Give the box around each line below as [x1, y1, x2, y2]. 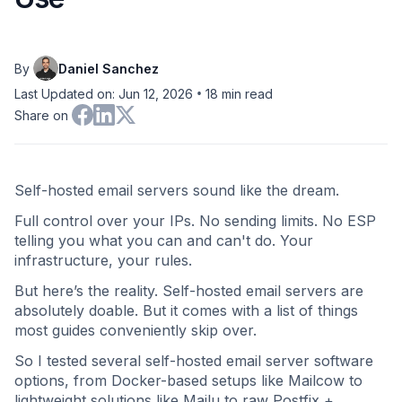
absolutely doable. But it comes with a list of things [14, 301, 358, 319]
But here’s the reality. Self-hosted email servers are [14, 282, 363, 300]
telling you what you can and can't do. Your [14, 232, 313, 249]
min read [218, 85, 273, 101]
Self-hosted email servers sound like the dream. [14, 181, 339, 199]
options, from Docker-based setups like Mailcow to [14, 371, 363, 389]
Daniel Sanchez [58, 60, 159, 76]
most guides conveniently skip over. [14, 321, 257, 339]
